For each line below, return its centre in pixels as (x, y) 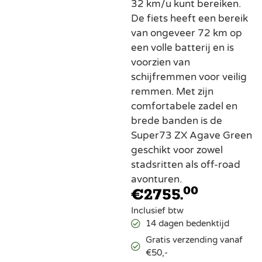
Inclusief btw (157, 211)
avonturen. (156, 180)
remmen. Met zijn (172, 92)
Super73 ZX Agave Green (192, 136)
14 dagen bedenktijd (187, 224)
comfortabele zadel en (184, 106)
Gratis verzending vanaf (194, 240)
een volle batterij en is (182, 48)
